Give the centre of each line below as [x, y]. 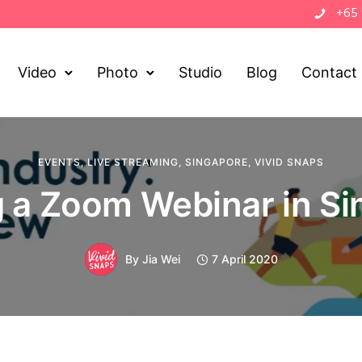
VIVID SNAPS [289, 162]
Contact [330, 72]
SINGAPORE [217, 162]
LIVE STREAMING [133, 162]
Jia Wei [161, 259]
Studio [201, 72]
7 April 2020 [244, 259]
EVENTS [59, 162]
